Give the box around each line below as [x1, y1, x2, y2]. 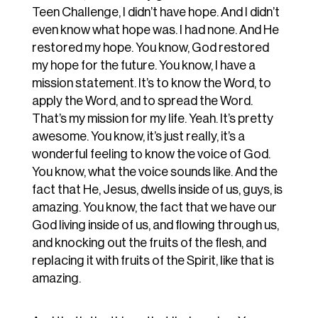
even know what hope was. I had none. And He [31, 23, 279, 37]
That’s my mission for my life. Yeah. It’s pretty [31, 112, 273, 126]
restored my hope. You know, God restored [31, 41, 269, 55]
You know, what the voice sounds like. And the [31, 165, 278, 179]
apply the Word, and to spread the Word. [31, 94, 253, 108]
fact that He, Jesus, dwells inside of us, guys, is [31, 183, 283, 197]
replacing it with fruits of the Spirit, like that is [31, 254, 274, 268]
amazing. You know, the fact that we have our [31, 201, 277, 214]
